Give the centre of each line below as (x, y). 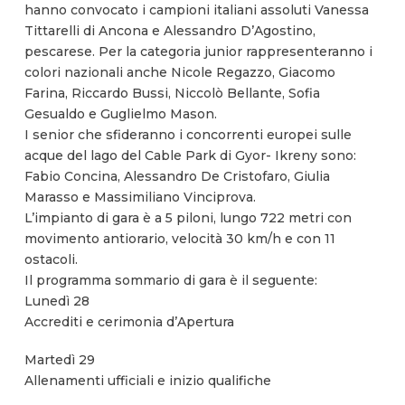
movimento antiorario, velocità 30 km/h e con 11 (179, 239)
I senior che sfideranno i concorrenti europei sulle (188, 135)
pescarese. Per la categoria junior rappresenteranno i (198, 52)
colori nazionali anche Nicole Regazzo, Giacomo (179, 73)
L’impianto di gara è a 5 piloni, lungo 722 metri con (188, 218)
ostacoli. (51, 260)
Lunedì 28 (57, 301)
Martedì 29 (59, 359)
